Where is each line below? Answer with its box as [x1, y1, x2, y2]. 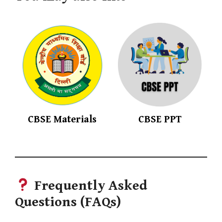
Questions [15, 194, 77, 211]
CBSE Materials [28, 114, 97, 126]
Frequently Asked [34, 178, 147, 194]
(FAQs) [77, 194, 121, 211]
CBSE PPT [138, 114, 181, 126]
